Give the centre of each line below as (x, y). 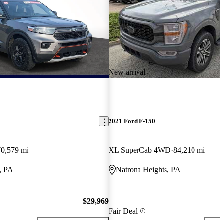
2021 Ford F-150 (132, 121)
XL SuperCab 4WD (139, 150)
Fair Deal (123, 211)
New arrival (127, 72)
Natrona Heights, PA (148, 170)
